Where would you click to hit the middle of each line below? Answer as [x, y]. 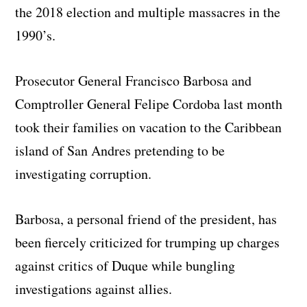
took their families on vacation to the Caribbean [149, 127]
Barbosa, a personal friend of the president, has [146, 219]
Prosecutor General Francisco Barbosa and [134, 81]
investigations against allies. [94, 289]
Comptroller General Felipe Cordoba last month [149, 104]
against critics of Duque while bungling [125, 266]
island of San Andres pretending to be [120, 151]
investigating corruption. [84, 174]
